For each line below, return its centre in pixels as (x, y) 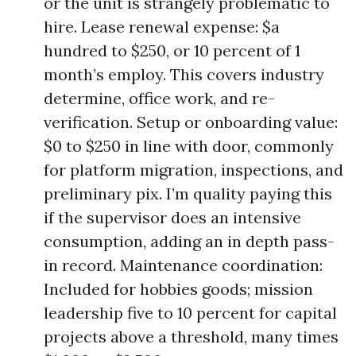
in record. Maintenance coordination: (183, 265)
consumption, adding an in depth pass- (189, 241)
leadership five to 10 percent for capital (190, 313)
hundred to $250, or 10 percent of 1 (172, 50)
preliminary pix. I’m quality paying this (188, 193)
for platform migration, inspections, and (193, 170)
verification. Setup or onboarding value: (191, 122)
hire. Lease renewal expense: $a (162, 27)
